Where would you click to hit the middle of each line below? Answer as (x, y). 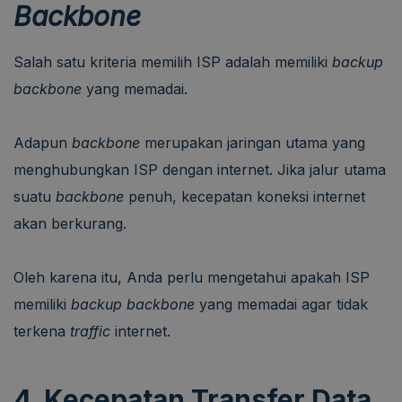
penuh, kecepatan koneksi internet (247, 196)
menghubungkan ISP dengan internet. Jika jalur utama (200, 169)
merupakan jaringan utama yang (253, 142)
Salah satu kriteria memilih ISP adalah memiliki (173, 61)
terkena (42, 331)
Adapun (43, 142)
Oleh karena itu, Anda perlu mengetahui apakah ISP (192, 277)
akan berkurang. (70, 223)
